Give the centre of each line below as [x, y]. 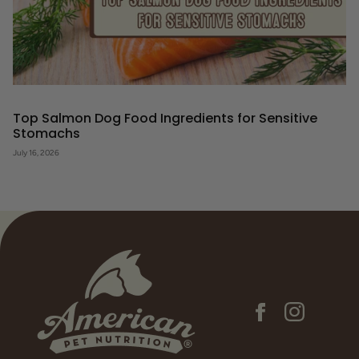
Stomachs [46, 133]
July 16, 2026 [36, 152]
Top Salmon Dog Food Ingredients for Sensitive [165, 118]
